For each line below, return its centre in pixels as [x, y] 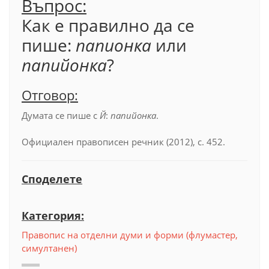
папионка [113, 45]
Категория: [53, 216]
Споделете [52, 179]
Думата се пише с [61, 115]
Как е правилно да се [108, 25]
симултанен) [49, 248]
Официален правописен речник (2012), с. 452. [123, 142]
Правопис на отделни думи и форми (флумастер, [130, 235]
